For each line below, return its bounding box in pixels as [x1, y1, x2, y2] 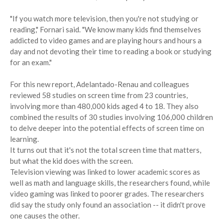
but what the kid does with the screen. [10, 156, 133, 166]
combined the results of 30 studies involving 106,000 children [10, 112, 213, 122]
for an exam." [10, 58, 52, 67]
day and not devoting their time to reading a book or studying [10, 47, 212, 56]
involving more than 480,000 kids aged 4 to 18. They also [10, 102, 199, 111]
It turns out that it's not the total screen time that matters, [10, 145, 201, 155]
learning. [10, 134, 39, 144]
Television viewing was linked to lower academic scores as [10, 167, 200, 177]
